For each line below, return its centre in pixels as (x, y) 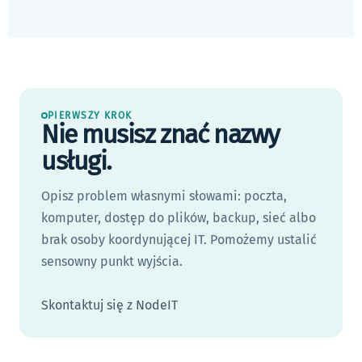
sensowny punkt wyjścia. (112, 261)
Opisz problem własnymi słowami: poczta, (164, 196)
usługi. (76, 161)
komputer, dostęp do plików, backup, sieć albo (179, 218)
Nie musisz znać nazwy (160, 134)
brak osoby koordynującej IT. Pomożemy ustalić (179, 240)
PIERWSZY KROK (90, 116)
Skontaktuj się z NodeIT (109, 305)
